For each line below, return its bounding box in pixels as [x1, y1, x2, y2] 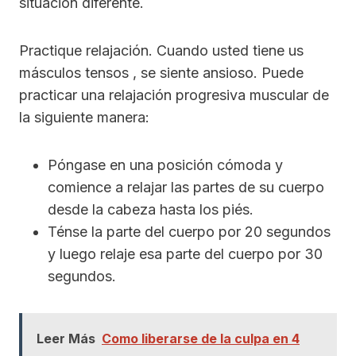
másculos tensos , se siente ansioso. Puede [19, 64, 304, 82]
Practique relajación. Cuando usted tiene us [19, 42, 304, 60]
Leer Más [37, 331, 95, 347]
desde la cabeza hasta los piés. [48, 201, 253, 219]
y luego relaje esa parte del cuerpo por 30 [48, 246, 323, 263]
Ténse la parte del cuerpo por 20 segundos [48, 223, 331, 241]
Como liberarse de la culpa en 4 [102, 331, 300, 347]
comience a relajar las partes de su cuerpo [48, 179, 324, 196]
